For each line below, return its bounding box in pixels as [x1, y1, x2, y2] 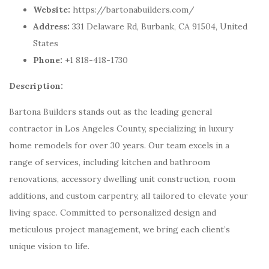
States [33, 38, 58, 49]
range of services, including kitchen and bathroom [9, 157, 210, 168]
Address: [33, 21, 70, 32]
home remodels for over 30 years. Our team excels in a [9, 140, 229, 151]
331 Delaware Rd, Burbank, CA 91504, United [70, 21, 247, 32]
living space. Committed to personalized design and [9, 207, 216, 218]
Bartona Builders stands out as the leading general [9, 106, 212, 117]
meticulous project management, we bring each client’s [9, 224, 230, 235]
